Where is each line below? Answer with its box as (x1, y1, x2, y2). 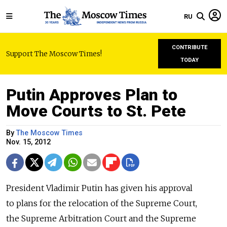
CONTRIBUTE (171, 44, 208, 51)
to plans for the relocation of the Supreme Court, (6, 198, 197, 208)
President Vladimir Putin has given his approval (6, 183, 193, 193)
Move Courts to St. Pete (6, 101, 186, 121)
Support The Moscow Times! (6, 49, 102, 58)
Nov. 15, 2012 (6, 138, 51, 146)
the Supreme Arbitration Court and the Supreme (6, 213, 196, 223)
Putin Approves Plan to (6, 85, 177, 104)
